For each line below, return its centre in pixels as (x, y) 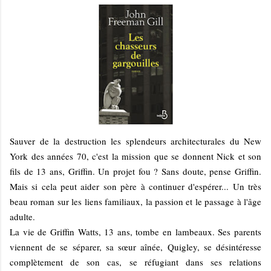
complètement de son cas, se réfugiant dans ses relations (135, 262)
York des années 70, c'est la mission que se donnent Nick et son (135, 156)
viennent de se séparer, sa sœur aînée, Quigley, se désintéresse (135, 247)
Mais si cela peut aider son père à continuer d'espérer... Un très (135, 186)
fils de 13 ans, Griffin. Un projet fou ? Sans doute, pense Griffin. (135, 171)
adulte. (22, 216)
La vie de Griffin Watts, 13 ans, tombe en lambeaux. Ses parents (135, 231)
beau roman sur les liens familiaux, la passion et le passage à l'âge (135, 201)
